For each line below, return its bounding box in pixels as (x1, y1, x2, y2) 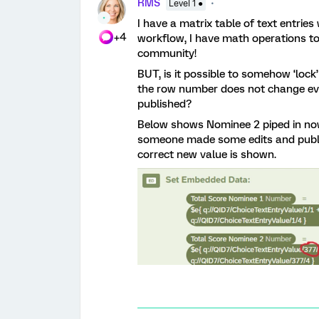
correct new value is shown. (137, 148, 282, 161)
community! (137, 47, 197, 60)
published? (137, 98, 192, 110)
